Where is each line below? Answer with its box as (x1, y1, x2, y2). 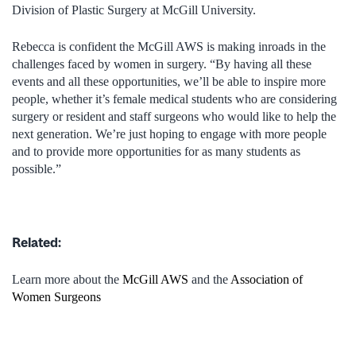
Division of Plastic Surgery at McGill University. (12, 2, 256, 17)
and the (188, 272, 230, 286)
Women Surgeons (12, 289, 101, 304)
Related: (12, 234, 64, 250)
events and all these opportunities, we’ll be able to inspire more (12, 74, 326, 88)
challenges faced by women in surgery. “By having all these (12, 56, 311, 71)
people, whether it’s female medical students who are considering (12, 91, 337, 106)
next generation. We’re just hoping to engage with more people (12, 126, 327, 141)
